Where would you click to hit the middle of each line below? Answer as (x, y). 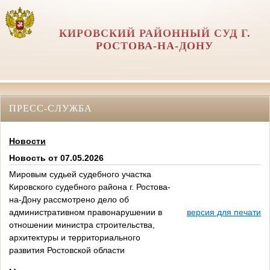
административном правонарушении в (86, 212)
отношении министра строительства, (82, 225)
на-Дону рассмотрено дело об (69, 200)
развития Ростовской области (67, 250)
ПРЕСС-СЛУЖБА (51, 108)
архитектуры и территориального (75, 238)
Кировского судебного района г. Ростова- (90, 187)
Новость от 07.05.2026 (56, 158)
